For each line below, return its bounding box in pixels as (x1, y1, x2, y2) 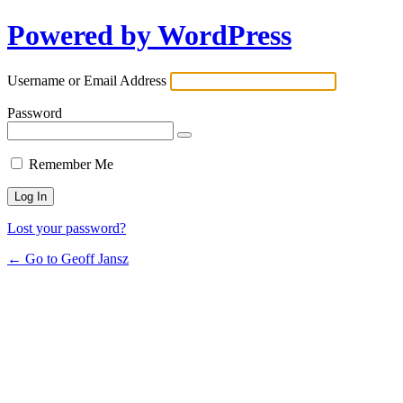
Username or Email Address (7, 72, 166, 88)
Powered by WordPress (7, 19, 291, 52)
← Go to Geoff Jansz (7, 250, 129, 266)
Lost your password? (7, 219, 126, 236)
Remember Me (29, 156, 113, 172)
